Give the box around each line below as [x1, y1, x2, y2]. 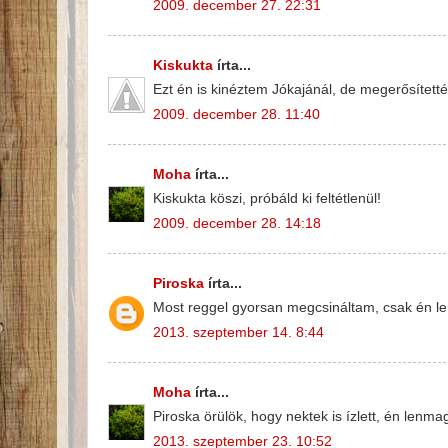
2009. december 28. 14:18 [153, 216, 321, 232]
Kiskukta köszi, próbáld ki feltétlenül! [153, 191, 381, 207]
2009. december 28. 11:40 [153, 107, 320, 123]
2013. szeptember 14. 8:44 [153, 325, 324, 341]
